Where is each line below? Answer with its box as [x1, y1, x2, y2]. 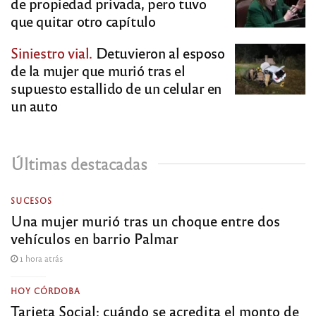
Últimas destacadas [11, 153, 147, 174]
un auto [11, 96, 58, 116]
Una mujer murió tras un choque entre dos [11, 211, 280, 231]
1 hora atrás [18, 253, 63, 265]
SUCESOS [11, 195, 52, 206]
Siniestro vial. [11, 43, 92, 63]
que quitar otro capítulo [11, 11, 156, 31]
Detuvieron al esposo [92, 43, 225, 63]
